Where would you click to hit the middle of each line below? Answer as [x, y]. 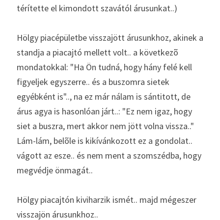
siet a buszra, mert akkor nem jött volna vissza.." [105, 126]
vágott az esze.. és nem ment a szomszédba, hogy [109, 155]
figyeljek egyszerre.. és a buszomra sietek [93, 82]
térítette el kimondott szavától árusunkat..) [98, 8]
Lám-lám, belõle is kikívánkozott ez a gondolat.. [105, 141]
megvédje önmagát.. [56, 170]
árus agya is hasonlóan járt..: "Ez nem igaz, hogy [104, 111]
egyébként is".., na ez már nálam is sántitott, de [104, 96]
